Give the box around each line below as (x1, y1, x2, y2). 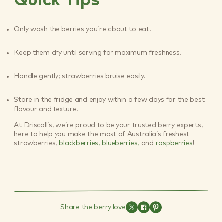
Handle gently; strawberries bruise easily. (14, 72, 146, 80)
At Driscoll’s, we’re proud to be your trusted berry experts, (14, 122, 203, 129)
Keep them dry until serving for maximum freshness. (14, 49, 182, 56)
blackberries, (59, 140, 100, 147)
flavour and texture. (14, 106, 78, 113)
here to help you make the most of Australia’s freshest (14, 131, 190, 138)
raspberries (155, 140, 193, 147)
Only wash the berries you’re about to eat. (14, 25, 151, 33)
